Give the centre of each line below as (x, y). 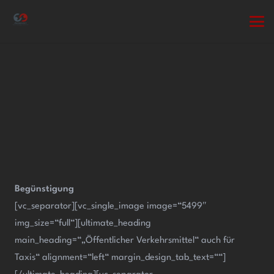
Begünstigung (44, 189)
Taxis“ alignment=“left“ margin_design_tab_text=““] (120, 257)
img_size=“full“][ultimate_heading (83, 223)
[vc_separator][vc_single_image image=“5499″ (111, 206)
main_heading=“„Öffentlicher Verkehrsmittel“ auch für (125, 240)
